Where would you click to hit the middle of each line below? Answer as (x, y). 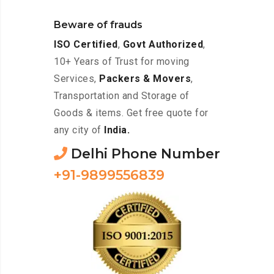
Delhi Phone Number (144, 154)
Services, (76, 79)
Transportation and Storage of (122, 96)
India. (117, 130)
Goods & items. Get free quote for (131, 113)
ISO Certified (86, 45)
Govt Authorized (163, 45)
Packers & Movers (145, 79)
